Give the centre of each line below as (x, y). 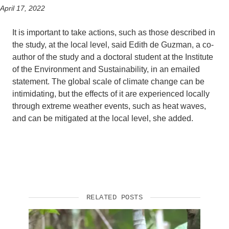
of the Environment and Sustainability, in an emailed (106, 69)
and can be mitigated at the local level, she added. (103, 118)
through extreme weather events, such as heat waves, (109, 106)
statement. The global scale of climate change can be (108, 81)
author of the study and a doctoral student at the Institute (113, 57)
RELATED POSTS (114, 197)
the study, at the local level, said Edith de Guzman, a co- (113, 44)
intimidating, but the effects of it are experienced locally (111, 94)
